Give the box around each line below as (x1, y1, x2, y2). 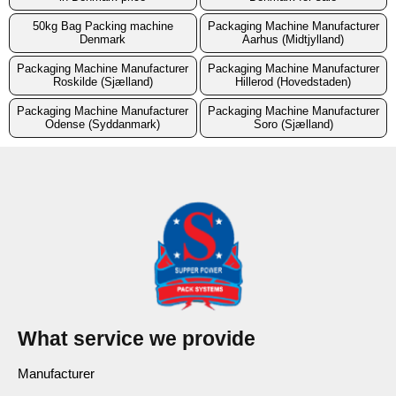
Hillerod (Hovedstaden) (235, 75, 352, 89)
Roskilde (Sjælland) (52, 75, 153, 89)
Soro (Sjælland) (253, 118, 333, 132)
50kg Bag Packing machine (32, 19, 173, 34)
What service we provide (18, 326, 255, 350)
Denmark (80, 33, 126, 47)
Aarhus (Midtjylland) (242, 33, 345, 47)
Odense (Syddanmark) (45, 118, 161, 132)
